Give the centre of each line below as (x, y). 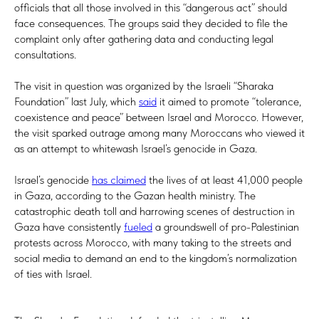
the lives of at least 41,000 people (224, 179)
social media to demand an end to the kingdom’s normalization (156, 258)
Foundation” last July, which (77, 101)
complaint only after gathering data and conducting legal (144, 38)
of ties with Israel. (53, 273)
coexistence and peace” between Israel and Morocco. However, (159, 117)
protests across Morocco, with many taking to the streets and (153, 242)
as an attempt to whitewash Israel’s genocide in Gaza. (136, 148)
